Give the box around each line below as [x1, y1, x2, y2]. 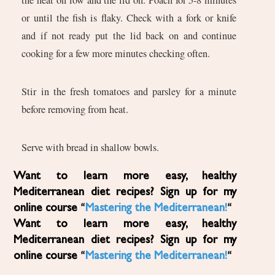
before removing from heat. [21, 102, 129, 116]
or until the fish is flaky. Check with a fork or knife [21, 10, 237, 25]
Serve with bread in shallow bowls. [21, 140, 160, 154]
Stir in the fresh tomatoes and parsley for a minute [21, 84, 237, 98]
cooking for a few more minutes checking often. [21, 46, 211, 60]
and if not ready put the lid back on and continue [21, 28, 237, 42]
